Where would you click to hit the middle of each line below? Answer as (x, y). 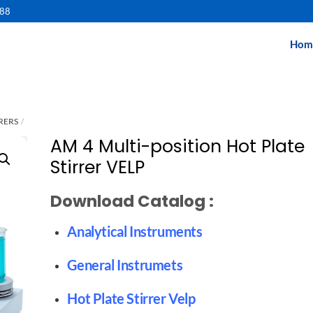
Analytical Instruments (135, 231)
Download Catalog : (132, 202)
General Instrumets (125, 265)
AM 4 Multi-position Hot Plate (178, 146)
